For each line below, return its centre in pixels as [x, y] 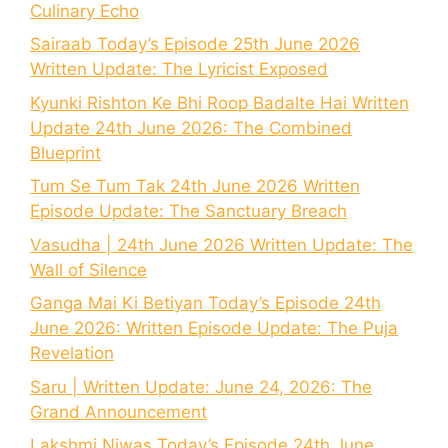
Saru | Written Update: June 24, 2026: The [201, 386]
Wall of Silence [88, 269]
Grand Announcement [118, 411]
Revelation [72, 353]
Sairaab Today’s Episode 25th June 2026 [195, 44]
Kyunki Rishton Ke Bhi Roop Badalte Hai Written [219, 102]
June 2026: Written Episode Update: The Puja [214, 328]
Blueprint [65, 152]
